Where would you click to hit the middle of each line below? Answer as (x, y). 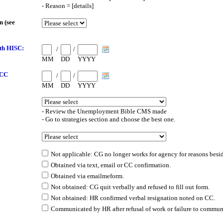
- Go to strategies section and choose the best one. (108, 119)
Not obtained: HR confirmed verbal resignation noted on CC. (133, 198)
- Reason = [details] (67, 6)
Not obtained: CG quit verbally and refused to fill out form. (130, 187)
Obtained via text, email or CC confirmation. (111, 165)
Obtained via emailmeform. (87, 176)
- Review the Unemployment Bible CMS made (104, 111)
